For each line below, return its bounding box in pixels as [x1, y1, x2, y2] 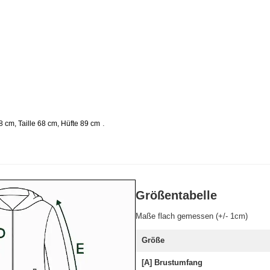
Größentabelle [135, 189, 217, 202]
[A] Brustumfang [141, 258, 202, 268]
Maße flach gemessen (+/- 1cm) [135, 212, 248, 221]
